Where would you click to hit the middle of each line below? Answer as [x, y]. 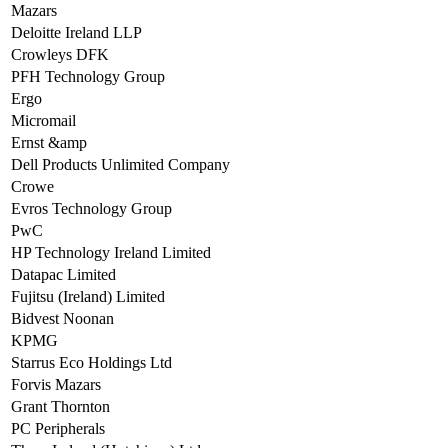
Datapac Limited [63, 275]
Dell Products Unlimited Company [120, 165]
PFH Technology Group [88, 77]
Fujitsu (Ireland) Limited [88, 297]
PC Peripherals [58, 429]
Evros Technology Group [91, 209]
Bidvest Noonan [62, 319]
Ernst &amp [49, 143]
